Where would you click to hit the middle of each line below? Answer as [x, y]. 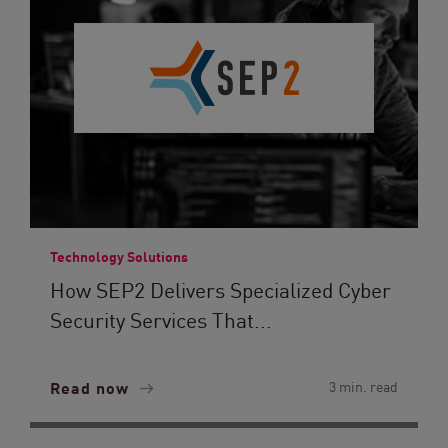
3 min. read [363, 386]
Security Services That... [161, 319]
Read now [92, 387]
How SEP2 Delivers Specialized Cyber [220, 289]
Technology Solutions [119, 256]
